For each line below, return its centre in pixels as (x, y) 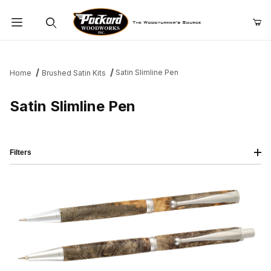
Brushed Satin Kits (73, 73)
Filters (21, 153)
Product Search (49, 50)
